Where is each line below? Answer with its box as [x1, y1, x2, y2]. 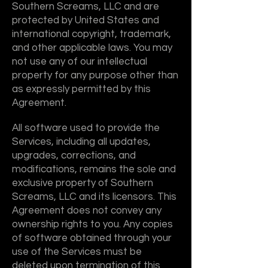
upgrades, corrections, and [12, 150, 136, 161]
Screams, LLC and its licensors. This [12, 191, 176, 202]
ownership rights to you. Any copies [12, 219, 173, 230]
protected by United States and [12, 15, 159, 26]
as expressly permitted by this [12, 84, 151, 95]
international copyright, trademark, [12, 29, 171, 39]
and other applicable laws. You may [12, 42, 172, 53]
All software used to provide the [12, 123, 160, 133]
